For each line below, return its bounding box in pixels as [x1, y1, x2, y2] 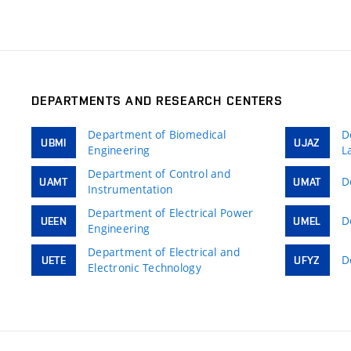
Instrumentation [88, 182, 173, 197]
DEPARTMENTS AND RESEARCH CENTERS [31, 93, 283, 109]
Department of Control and [88, 166, 230, 182]
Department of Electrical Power [88, 205, 254, 221]
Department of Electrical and [88, 244, 240, 260]
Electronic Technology [88, 260, 201, 276]
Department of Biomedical [88, 127, 226, 143]
